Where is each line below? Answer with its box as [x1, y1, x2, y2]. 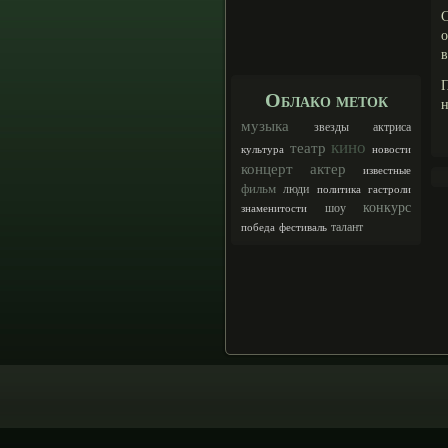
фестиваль [279, 220, 327, 234]
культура [241, 142, 284, 156]
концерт [241, 158, 293, 178]
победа [241, 220, 275, 234]
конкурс [363, 197, 411, 216]
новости [372, 142, 412, 156]
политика [316, 182, 361, 196]
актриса [373, 119, 411, 134]
